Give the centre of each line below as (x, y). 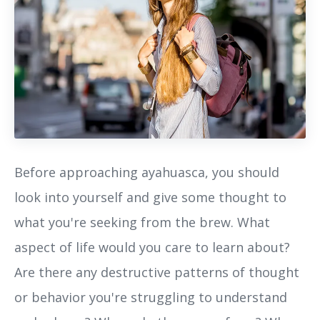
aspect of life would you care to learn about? (152, 247)
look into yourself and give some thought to (150, 197)
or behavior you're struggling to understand (151, 297)
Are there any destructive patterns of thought (157, 272)
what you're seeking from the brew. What (142, 222)
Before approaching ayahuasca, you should (147, 172)
